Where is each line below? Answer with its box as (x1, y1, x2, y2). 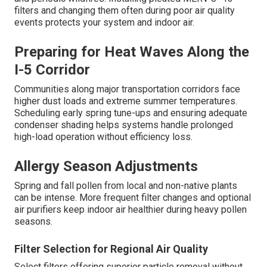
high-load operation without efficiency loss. (14, 131, 193, 142)
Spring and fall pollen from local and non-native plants (14, 179, 237, 191)
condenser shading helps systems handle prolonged (14, 119, 233, 131)
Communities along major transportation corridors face (14, 83, 240, 95)
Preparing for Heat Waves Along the (14, 43, 249, 60)
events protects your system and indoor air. (14, 16, 194, 28)
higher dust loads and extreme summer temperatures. (14, 95, 237, 107)
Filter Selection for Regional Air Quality (14, 242, 208, 255)
